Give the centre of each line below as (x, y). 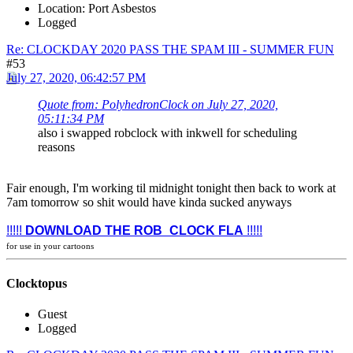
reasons (56, 147)
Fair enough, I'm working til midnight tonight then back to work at (171, 188)
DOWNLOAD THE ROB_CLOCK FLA (134, 230)
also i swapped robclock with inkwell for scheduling (167, 132)
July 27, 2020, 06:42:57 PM (76, 77)
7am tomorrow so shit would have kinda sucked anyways (149, 202)
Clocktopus (37, 284)
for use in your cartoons (50, 245)
